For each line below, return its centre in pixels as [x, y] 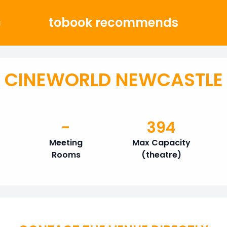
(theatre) [161, 155]
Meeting [66, 143]
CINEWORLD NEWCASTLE [113, 80]
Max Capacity [161, 143]
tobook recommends [113, 23]
